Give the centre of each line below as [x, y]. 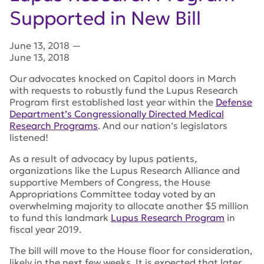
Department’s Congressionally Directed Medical [117, 114]
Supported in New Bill [105, 19]
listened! [29, 138]
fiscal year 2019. [45, 230]
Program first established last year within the [113, 102]
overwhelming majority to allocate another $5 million [129, 206]
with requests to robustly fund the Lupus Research [124, 90]
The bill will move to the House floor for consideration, [131, 251]
